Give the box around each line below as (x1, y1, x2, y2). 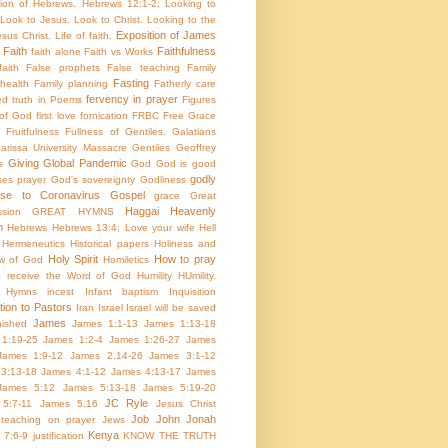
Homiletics (103, 254, 150, 266)
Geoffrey (176, 142, 217, 154)
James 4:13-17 (110, 366, 182, 378)
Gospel (109, 189, 145, 202)
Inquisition (169, 286, 217, 298)
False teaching (107, 62, 180, 74)
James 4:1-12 (41, 366, 107, 378)
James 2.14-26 (70, 350, 143, 362)
